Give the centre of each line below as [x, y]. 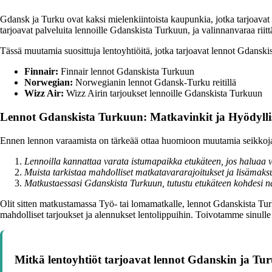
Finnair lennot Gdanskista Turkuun [126, 72]
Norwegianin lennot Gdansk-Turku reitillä [155, 83]
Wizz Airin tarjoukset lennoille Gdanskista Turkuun [163, 93]
